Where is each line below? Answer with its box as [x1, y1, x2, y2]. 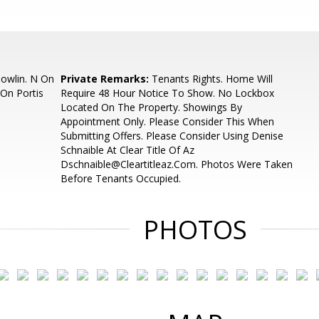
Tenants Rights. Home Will [149, 72, 273, 85]
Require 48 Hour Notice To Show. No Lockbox [61, 86, 275, 100]
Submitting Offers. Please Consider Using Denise [61, 129, 284, 142]
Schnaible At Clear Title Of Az [61, 143, 195, 157]
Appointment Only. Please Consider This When [61, 115, 275, 128]
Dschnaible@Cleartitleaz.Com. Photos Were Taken [61, 157, 293, 171]
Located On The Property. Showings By [61, 100, 243, 114]
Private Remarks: [61, 72, 150, 85]
